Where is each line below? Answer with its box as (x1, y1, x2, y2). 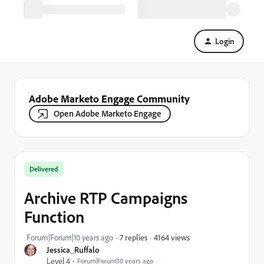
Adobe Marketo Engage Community (29, 92, 190, 105)
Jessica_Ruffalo (47, 245, 100, 255)
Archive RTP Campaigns (24, 187, 187, 208)
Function (24, 206, 84, 227)
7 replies (120, 232, 147, 242)
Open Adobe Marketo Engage (54, 108, 161, 119)
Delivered (29, 164, 58, 173)
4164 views (154, 232, 190, 242)
